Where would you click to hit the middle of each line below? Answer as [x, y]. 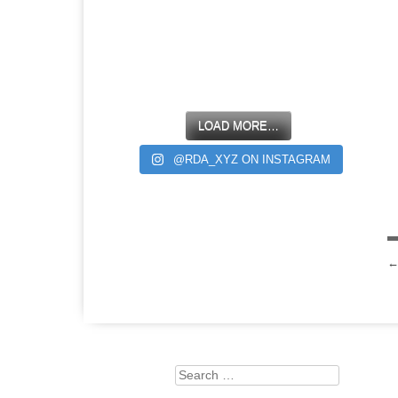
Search [195, 375]
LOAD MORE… [239, 126]
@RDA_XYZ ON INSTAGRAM [251, 160]
